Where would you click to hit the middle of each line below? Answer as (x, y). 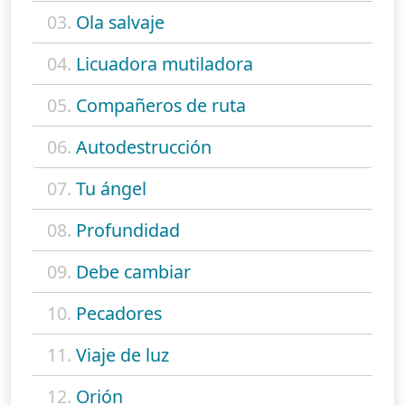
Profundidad (128, 230)
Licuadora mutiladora (165, 63)
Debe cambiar (133, 271)
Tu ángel (111, 188)
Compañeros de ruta (161, 105)
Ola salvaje (120, 22)
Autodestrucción (144, 146)
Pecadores (119, 313)
